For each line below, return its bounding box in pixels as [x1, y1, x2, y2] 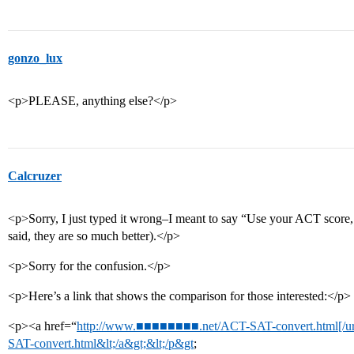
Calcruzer [8, 169, 62, 183]
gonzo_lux [8, 51, 62, 65]
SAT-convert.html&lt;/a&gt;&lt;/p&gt [8, 337, 194, 350]
